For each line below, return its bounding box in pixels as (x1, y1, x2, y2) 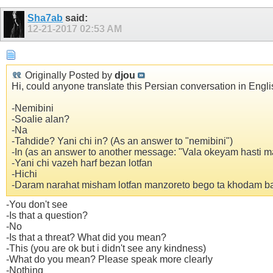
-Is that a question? (6, 210, 88, 221)
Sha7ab (27, 13, 63, 24)
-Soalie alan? (12, 114, 69, 125)
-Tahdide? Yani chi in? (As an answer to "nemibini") (12, 136, 233, 147)
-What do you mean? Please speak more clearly (6, 254, 213, 265)
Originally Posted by (23, 70, 115, 81)
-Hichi (12, 169, 37, 180)
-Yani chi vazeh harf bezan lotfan (12, 158, 152, 169)
